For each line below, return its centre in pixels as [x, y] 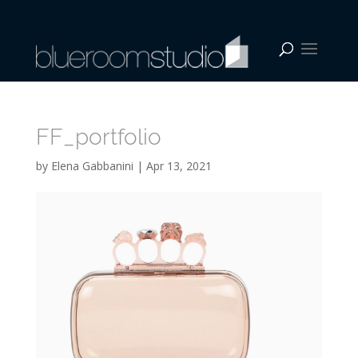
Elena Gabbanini [92, 166]
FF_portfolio [98, 137]
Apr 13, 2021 [179, 166]
